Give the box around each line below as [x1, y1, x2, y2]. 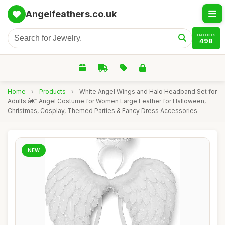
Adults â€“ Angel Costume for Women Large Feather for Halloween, [8, 97, 206, 105]
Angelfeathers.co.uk [26, 9, 117, 19]
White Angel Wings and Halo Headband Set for [79, 88, 217, 95]
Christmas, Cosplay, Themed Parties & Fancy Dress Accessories [8, 107, 197, 115]
